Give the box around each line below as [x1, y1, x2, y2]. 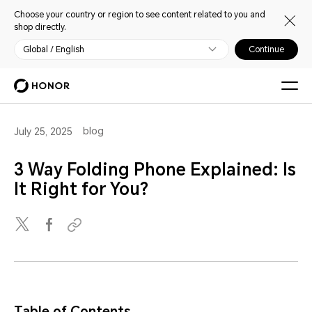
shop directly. [14, 22, 66, 32]
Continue [249, 45, 284, 54]
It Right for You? [14, 180, 148, 199]
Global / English [23, 45, 84, 54]
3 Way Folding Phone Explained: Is [14, 160, 296, 180]
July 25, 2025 [14, 126, 72, 137]
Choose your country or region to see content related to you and [14, 10, 265, 19]
